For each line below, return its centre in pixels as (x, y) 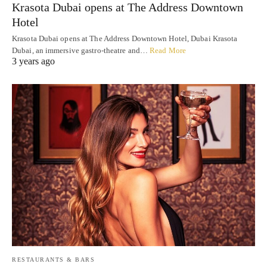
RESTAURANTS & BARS (53, 260)
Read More (168, 51)
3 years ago (33, 61)
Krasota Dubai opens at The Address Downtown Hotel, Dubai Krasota (125, 39)
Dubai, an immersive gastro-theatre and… (81, 51)
